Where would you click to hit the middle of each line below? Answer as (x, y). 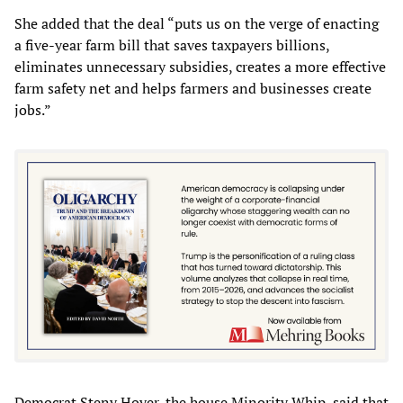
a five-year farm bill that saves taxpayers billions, (172, 45)
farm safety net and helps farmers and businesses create (193, 88)
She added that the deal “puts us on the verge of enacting (197, 23)
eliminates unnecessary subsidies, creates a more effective (200, 66)
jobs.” (33, 109)
